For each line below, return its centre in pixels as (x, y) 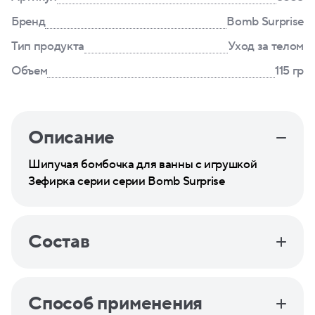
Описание (72, 138)
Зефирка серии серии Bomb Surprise (127, 181)
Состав (59, 242)
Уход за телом (266, 46)
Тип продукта (48, 46)
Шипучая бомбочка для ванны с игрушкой (143, 165)
